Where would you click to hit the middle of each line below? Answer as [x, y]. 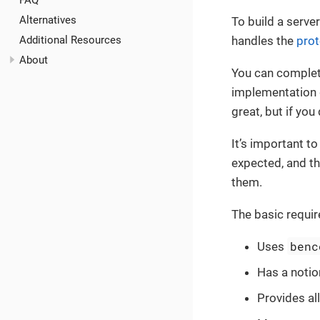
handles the [264, 40]
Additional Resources [70, 40]
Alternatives [48, 20]
